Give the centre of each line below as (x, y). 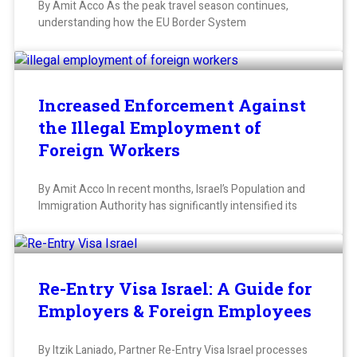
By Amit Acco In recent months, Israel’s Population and (172, 190)
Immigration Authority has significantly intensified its (168, 206)
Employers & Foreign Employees (175, 311)
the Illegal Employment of (150, 128)
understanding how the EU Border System (142, 23)
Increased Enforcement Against (172, 106)
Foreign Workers (109, 150)
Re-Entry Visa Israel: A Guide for (175, 289)
